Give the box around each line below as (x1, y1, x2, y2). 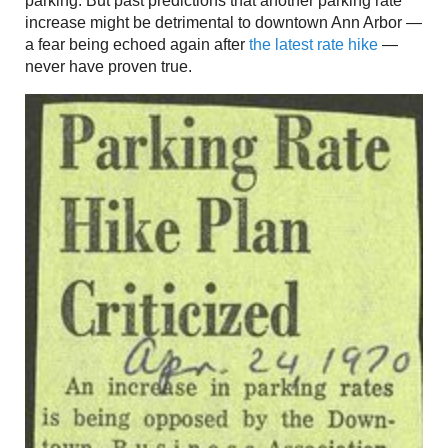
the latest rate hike (249, 36, 378, 54)
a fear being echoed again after (25, 36, 249, 54)
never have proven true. (25, 58, 192, 76)
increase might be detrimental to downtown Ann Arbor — (25, 14, 422, 32)
